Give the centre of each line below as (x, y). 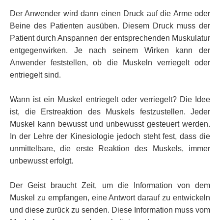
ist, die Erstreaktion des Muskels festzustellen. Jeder (110, 111)
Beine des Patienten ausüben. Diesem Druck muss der (110, 26)
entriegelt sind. (35, 75)
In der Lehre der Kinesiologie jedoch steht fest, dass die (110, 136)
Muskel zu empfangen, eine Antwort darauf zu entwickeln (110, 197)
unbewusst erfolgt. (41, 161)
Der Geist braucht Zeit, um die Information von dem (110, 185)
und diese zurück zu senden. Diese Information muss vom (110, 210)
